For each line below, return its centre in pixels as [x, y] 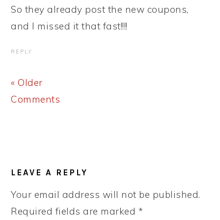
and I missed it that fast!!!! [69, 26]
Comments [36, 99]
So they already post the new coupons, [100, 9]
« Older [27, 82]
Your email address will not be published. [106, 194]
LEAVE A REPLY [50, 172]
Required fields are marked [75, 211]
